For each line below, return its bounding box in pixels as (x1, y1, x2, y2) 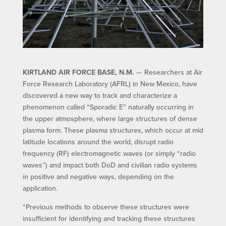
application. (22, 183, 58, 193)
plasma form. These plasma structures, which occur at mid (22, 125, 203, 135)
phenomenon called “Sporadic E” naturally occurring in (22, 102, 194, 112)
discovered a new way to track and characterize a (22, 90, 177, 100)
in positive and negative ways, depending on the (22, 172, 174, 182)
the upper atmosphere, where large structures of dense (22, 114, 197, 124)
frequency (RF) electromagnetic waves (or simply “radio (22, 148, 196, 158)
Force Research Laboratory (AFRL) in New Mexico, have (22, 79, 197, 89)
